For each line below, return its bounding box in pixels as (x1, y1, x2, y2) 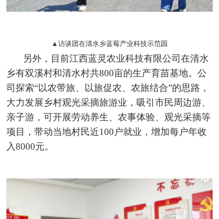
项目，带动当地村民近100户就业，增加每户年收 (6, 126, 207, 137)
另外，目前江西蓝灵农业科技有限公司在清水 (23, 53, 209, 64)
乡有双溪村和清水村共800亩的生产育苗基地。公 (6, 67, 207, 78)
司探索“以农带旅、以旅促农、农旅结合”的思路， (6, 82, 210, 93)
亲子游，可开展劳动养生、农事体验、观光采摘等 (6, 111, 211, 122)
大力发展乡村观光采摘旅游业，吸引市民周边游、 (6, 97, 211, 108)
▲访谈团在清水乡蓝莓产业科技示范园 (51, 40, 168, 47)
